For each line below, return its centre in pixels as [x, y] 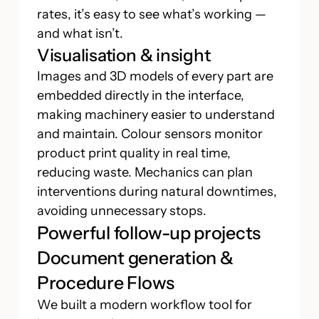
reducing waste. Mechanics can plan [145, 172]
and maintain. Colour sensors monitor [150, 134]
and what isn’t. [80, 33]
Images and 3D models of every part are [155, 76]
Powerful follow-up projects [149, 232]
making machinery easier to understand [156, 114]
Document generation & [135, 257]
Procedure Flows [106, 282]
